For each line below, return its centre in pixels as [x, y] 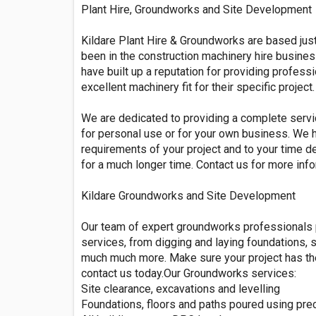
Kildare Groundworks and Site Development [188, 195]
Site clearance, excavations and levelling [181, 288]
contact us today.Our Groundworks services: [189, 273]
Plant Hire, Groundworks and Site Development [196, 9]
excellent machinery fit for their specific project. [198, 87]
